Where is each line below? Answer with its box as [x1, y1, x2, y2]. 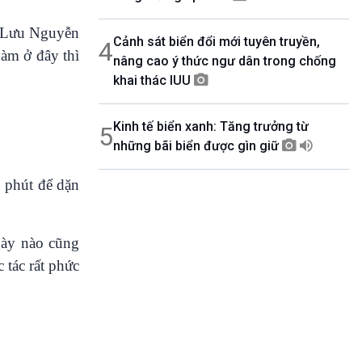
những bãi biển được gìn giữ [113, 138, 282, 154]
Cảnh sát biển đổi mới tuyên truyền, [113, 34, 320, 49]
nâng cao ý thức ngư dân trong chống [113, 53, 336, 69]
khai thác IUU [113, 73, 194, 88]
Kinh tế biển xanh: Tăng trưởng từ [113, 119, 309, 134]
